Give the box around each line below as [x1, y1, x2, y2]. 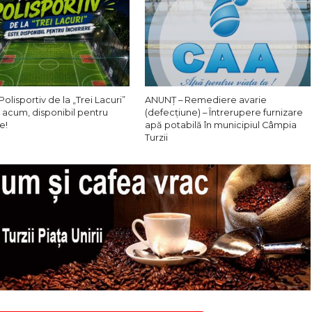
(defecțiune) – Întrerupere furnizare [145, 107, 304, 118]
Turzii [145, 132, 169, 143]
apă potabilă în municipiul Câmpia [145, 119, 297, 130]
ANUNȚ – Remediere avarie [145, 94, 267, 105]
